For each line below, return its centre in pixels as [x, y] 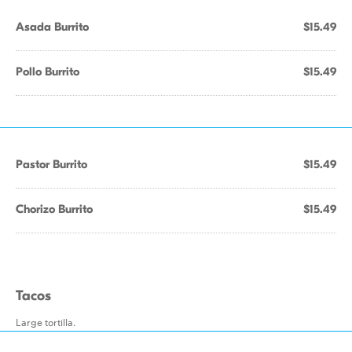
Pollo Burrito [48, 71]
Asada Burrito [52, 27]
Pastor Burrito [51, 164]
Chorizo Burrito [54, 209]
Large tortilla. [46, 321]
